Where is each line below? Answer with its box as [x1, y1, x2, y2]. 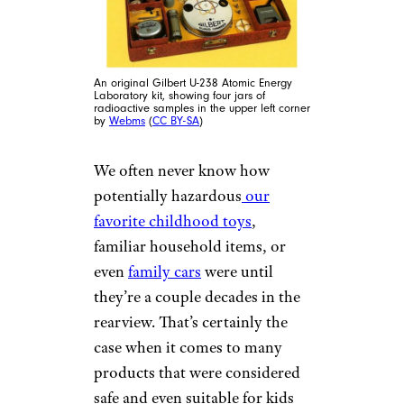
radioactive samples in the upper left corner [94, 102, 310, 115]
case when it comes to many [94, 337, 282, 357]
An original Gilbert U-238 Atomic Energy [94, 77, 292, 89]
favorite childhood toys [94, 211, 252, 231]
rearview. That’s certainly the [94, 312, 288, 332]
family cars [128, 262, 201, 281]
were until [201, 262, 273, 281]
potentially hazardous [94, 186, 242, 206]
